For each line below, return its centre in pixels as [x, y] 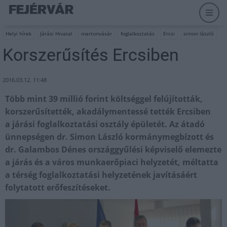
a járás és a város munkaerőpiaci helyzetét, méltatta [112, 162]
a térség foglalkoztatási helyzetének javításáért [101, 175]
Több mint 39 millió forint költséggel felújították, [104, 99]
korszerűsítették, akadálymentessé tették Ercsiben [108, 111]
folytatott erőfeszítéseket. [58, 187]
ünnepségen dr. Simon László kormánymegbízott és [109, 137]
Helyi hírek [18, 33]
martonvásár [97, 33]
